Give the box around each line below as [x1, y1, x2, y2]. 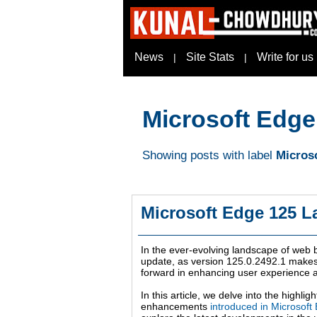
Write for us [257, 51, 313, 63]
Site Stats [186, 51, 234, 63]
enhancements [141, 301, 210, 313]
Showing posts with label [142, 149, 276, 163]
